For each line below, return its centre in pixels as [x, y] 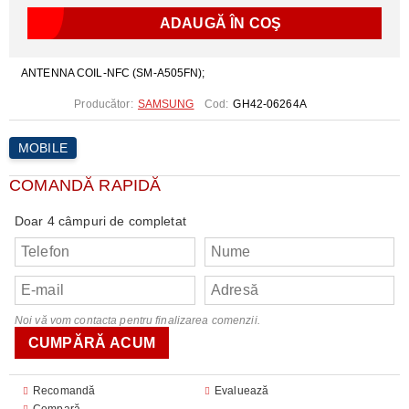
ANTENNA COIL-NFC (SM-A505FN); [112, 73]
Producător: [104, 104]
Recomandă [64, 391]
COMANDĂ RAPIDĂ [85, 185]
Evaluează [242, 391]
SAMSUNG [166, 104]
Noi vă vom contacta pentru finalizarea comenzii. [137, 320]
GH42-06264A [270, 104]
